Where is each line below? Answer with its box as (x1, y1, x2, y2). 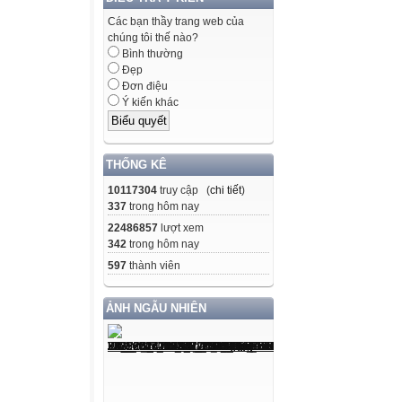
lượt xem (158, 221, 204, 234)
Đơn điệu (119, 80, 168, 93)
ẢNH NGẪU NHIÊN (106, 301, 206, 315)
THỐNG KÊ (106, 157, 167, 171)
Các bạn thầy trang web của (108, 15, 244, 29)
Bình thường (119, 48, 183, 61)
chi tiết (210, 183, 241, 197)
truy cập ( (157, 183, 210, 197)
